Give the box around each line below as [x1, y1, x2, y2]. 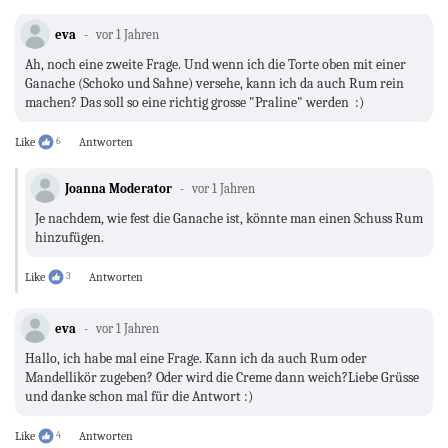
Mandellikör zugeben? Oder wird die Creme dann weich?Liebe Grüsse [25, 369, 419, 387]
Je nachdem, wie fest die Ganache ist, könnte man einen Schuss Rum [35, 210, 423, 228]
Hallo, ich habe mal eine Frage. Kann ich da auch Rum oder [25, 350, 367, 368]
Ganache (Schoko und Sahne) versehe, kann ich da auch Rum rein [25, 75, 404, 93]
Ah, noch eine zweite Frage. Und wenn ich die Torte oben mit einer [25, 56, 406, 74]
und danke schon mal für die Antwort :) [25, 388, 253, 406]
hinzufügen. [35, 229, 104, 247]
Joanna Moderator [65, 181, 172, 197]
